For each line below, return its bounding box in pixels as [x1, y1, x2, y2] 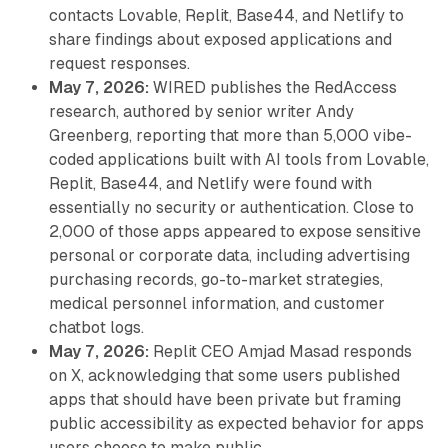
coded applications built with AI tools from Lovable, [48, 150, 429, 170]
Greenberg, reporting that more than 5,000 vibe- [48, 126, 412, 146]
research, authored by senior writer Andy [48, 102, 354, 122]
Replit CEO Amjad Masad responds [148, 342, 412, 362]
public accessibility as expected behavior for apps [48, 414, 424, 434]
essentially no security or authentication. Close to [48, 198, 414, 218]
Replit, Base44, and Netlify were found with [48, 174, 372, 194]
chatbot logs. [48, 318, 144, 338]
